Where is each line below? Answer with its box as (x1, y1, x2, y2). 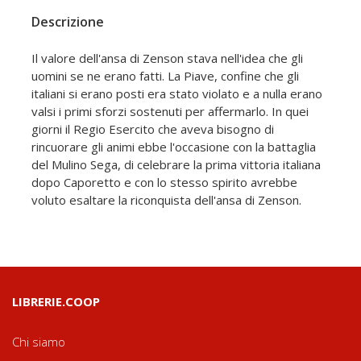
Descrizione (31, 13, 104, 31)
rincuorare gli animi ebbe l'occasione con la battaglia (31, 139, 316, 155)
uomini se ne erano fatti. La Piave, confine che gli (31, 68, 299, 84)
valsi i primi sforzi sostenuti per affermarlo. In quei (31, 103, 309, 119)
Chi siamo (12, 334, 65, 350)
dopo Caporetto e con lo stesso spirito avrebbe (31, 174, 297, 190)
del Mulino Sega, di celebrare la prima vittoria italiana (31, 156, 321, 172)
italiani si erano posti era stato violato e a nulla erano (31, 85, 322, 102)
